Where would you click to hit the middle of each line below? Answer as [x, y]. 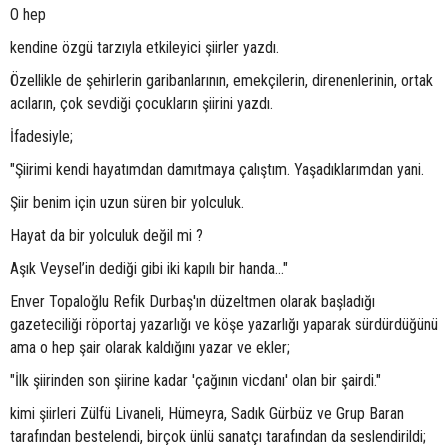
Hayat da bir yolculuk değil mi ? [106, 235]
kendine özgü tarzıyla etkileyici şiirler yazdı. [144, 47]
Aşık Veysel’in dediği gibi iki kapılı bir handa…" [149, 268]
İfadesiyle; [41, 136]
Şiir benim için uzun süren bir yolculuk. [127, 202]
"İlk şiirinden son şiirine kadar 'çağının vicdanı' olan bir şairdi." [195, 380]
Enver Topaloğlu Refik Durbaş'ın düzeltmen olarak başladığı [192, 301]
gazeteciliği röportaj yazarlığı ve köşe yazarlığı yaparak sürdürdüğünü [224, 324]
